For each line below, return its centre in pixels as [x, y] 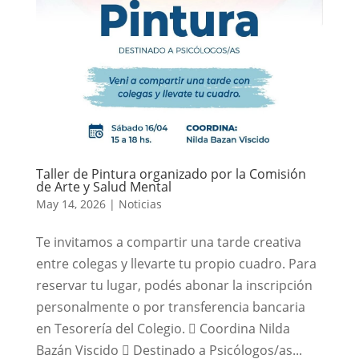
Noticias [140, 204]
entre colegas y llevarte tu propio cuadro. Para [176, 263]
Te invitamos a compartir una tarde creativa [168, 242]
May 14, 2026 [71, 204]
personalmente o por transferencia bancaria [170, 307]
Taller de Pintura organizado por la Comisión [171, 173]
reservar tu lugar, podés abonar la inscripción [174, 285]
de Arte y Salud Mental [103, 186]
